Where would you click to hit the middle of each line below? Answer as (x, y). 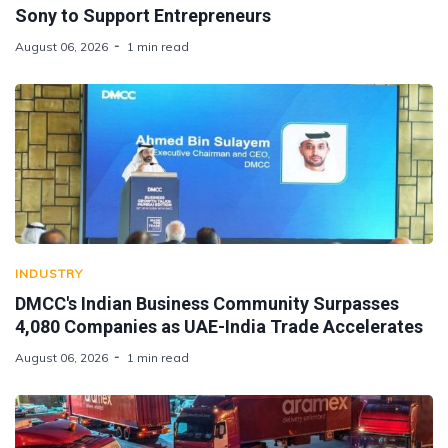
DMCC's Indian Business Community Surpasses (207, 303)
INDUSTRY (49, 273)
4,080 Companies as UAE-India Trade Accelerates (219, 326)
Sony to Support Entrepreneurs (143, 15)
